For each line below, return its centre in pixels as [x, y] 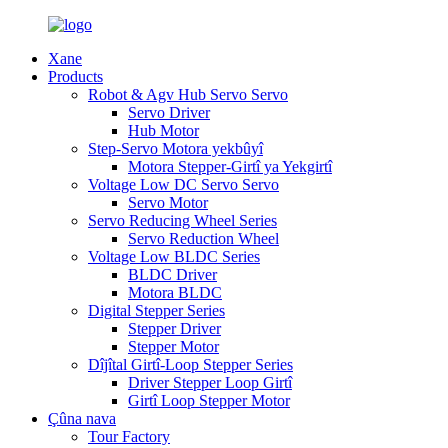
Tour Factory [129, 436]
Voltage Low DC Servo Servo [183, 184]
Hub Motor [163, 130]
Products [75, 76]
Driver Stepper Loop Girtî [210, 382]
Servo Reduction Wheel [203, 238]
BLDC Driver [172, 274]
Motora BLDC [175, 292]
